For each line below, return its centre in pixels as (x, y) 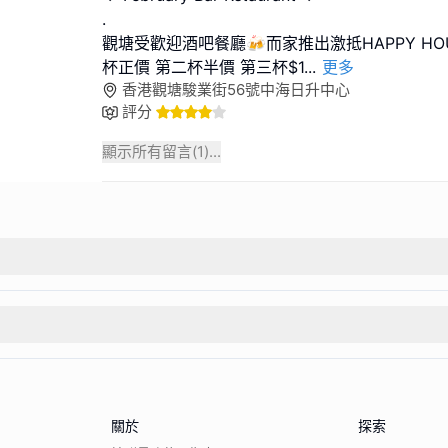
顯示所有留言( (149, 151)
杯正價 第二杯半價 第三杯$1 (203, 66)
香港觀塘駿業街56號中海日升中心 (236, 89)
